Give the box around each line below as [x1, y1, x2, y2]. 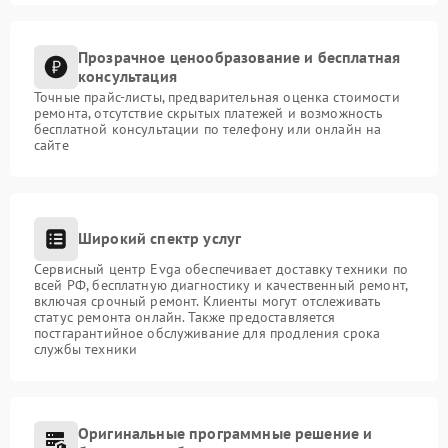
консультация [78, 65, 177, 86]
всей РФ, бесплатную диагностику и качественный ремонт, [34, 275, 408, 294]
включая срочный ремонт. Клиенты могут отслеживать [34, 291, 382, 310]
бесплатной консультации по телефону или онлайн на [34, 119, 382, 138]
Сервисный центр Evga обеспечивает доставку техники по [34, 259, 408, 278]
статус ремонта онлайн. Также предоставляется [34, 307, 336, 326]
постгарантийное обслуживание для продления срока [34, 323, 381, 342]
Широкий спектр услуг [78, 228, 242, 249]
